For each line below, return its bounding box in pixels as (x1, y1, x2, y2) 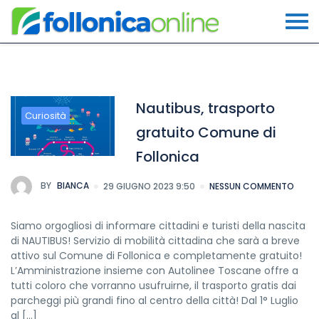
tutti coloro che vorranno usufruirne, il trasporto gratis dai (11, 278, 296, 293)
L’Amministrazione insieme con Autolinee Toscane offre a (11, 263, 298, 278)
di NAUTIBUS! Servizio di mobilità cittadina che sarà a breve (11, 234, 300, 248)
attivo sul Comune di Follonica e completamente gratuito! (11, 249, 302, 263)
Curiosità (25, 109, 66, 122)
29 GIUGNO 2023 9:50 (103, 180, 195, 192)
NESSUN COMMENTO (209, 180, 294, 192)
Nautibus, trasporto (136, 98, 276, 118)
